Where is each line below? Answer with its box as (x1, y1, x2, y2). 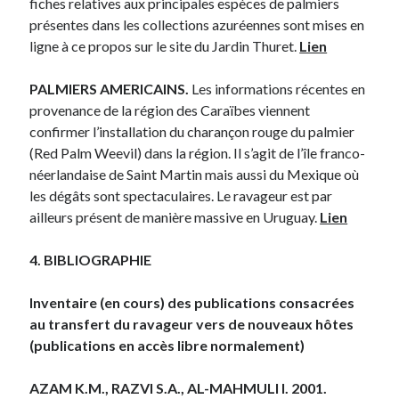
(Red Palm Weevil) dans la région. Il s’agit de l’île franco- (29, 143, 366, 161)
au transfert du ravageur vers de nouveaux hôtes (29, 314, 354, 332)
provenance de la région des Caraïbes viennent (29, 101, 311, 118)
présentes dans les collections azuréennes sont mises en (29, 15, 365, 33)
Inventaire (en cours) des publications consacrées (29, 293, 355, 311)
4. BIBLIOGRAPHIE (29, 250, 152, 268)
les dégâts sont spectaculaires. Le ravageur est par (29, 186, 333, 204)
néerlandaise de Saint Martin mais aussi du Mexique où (29, 165, 360, 183)
